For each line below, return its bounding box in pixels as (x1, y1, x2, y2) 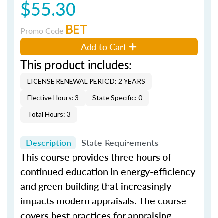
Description (25, 136, 71, 149)
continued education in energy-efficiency (20, 164, 195, 178)
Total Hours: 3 (27, 109, 71, 118)
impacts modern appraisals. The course (20, 194, 186, 207)
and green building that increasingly (20, 179, 171, 193)
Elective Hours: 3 (27, 93, 79, 102)
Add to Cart (81, 40, 127, 53)
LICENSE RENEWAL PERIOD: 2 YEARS (27, 76, 145, 85)
